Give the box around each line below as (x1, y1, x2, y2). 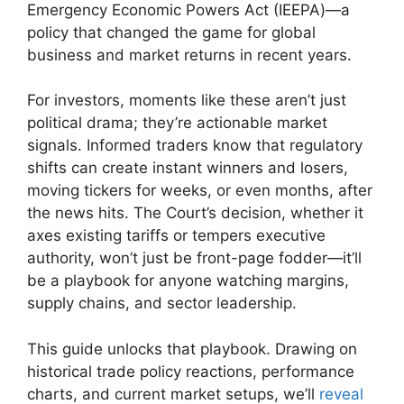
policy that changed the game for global (27, 23, 316, 41)
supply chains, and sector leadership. (27, 294, 297, 313)
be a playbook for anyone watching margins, (27, 271, 349, 290)
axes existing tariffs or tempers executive (27, 226, 326, 245)
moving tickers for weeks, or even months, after (27, 181, 372, 200)
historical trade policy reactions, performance (27, 362, 354, 381)
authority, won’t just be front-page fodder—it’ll (27, 249, 362, 268)
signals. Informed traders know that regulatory (27, 136, 363, 155)
